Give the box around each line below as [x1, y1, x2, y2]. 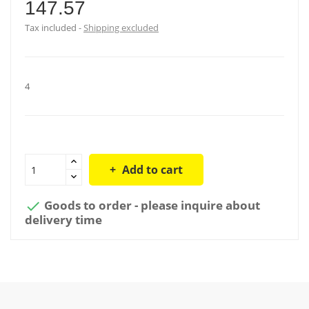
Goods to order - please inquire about [41, 197, 260, 213]
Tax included [25, 21, 79, 34]
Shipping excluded [83, 21, 159, 34]
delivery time [25, 212, 102, 228]
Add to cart [122, 162, 183, 177]
